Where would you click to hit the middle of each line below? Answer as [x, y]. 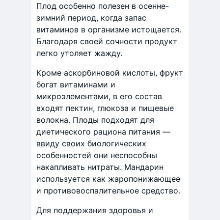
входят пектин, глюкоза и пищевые [105, 108]
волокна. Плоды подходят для [95, 120]
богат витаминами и [76, 84]
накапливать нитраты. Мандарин [100, 167]
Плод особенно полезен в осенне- [103, 6]
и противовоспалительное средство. [108, 191]
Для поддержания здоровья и [95, 210]
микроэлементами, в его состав [99, 96]
